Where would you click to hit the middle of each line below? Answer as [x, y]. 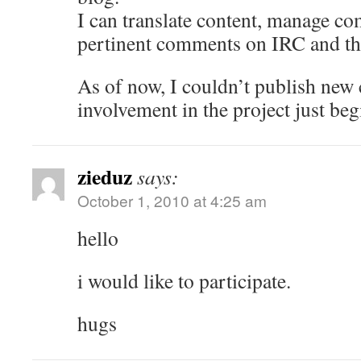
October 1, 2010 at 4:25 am [172, 200]
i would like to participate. [184, 280]
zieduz [105, 176]
